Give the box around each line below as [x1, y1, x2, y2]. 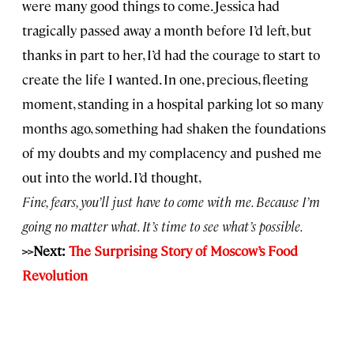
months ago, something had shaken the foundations [22, 119, 326, 137]
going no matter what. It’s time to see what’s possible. [22, 217, 303, 235]
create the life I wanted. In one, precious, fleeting [22, 70, 308, 88]
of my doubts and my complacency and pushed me [22, 144, 322, 162]
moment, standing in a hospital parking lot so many [22, 95, 323, 113]
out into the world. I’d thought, [22, 168, 201, 186]
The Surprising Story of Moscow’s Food [69, 242, 298, 260]
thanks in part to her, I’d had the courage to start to [22, 46, 320, 64]
